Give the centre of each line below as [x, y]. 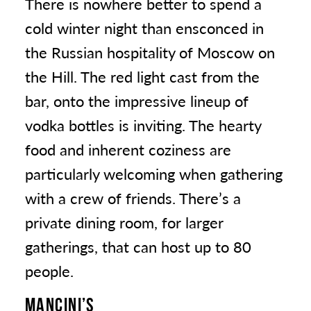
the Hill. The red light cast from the [142, 76]
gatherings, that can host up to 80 [138, 246]
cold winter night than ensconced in [144, 28]
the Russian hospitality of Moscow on [150, 52]
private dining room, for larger [124, 222]
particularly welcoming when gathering [154, 174]
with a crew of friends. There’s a [133, 198]
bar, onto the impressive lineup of [137, 101]
